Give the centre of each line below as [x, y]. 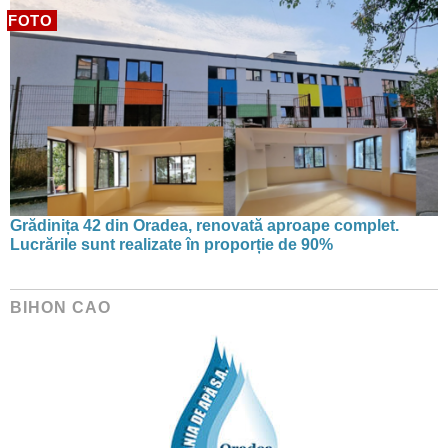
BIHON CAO [60, 308]
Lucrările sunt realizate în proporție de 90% [171, 245]
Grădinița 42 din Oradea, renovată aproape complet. [204, 226]
